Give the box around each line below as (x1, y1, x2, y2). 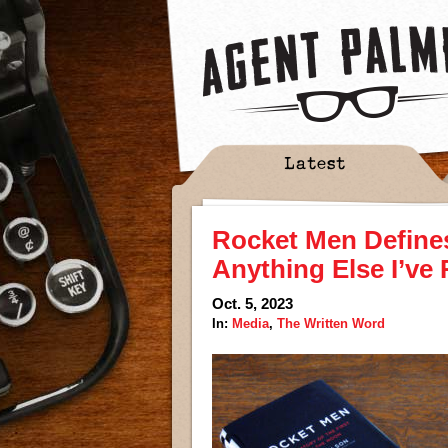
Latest (284, 152, 346, 173)
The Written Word (277, 316, 385, 331)
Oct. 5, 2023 (212, 295, 293, 312)
